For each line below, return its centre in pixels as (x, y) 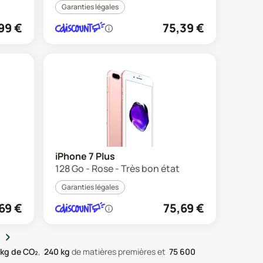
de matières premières (113, 252)
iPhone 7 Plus (85, 156)
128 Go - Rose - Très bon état (117, 168)
